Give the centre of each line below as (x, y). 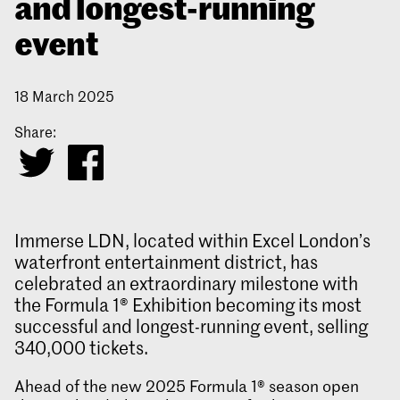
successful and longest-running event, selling (191, 326)
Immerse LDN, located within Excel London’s (192, 241)
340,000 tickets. (81, 348)
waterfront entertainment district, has (166, 262)
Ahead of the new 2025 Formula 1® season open (187, 386)
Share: (35, 132)
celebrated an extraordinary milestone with (186, 283)
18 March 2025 (64, 96)
